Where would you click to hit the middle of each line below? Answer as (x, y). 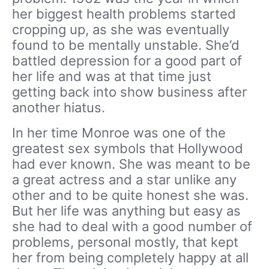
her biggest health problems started (124, 14)
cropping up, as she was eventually (121, 29)
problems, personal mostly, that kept (125, 242)
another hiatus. (59, 107)
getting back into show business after (129, 92)
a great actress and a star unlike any (124, 180)
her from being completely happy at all (130, 258)
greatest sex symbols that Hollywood (128, 148)
